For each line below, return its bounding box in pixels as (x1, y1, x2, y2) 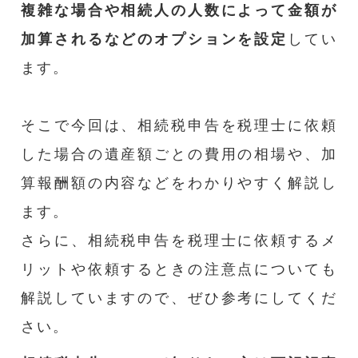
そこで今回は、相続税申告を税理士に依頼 (21, 117, 337, 133)
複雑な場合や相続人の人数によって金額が (21, 2, 337, 18)
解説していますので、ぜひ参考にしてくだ (21, 289, 337, 306)
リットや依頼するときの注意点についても (21, 261, 337, 277)
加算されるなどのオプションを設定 (21, 30, 288, 47)
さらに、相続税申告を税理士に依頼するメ (21, 232, 337, 249)
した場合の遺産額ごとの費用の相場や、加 (21, 145, 337, 162)
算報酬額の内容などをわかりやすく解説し (21, 174, 337, 191)
